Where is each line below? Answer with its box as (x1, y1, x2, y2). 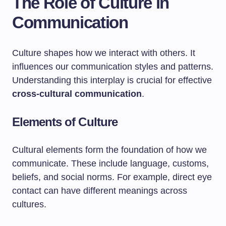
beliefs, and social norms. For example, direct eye (12, 172, 212, 182)
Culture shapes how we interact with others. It (12, 48, 195, 58)
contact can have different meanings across (12, 186, 187, 196)
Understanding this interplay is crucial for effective (12, 75, 212, 85)
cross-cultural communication (12, 89, 142, 99)
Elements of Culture (12, 115, 118, 129)
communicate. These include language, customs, (12, 158, 209, 168)
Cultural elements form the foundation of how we (12, 145, 207, 155)
